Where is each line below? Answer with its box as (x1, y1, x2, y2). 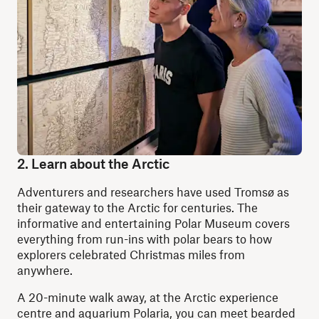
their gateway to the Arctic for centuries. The (17, 200, 258, 214)
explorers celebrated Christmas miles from (17, 247, 245, 261)
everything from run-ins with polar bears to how (17, 231, 272, 246)
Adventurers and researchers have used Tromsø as (17, 184, 289, 199)
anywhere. (17, 263, 73, 277)
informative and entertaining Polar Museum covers (17, 216, 290, 230)
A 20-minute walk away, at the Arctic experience (17, 290, 278, 304)
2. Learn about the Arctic (17, 155, 169, 172)
